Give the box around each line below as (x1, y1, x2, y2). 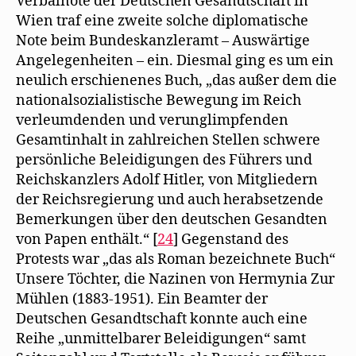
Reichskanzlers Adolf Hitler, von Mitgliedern (16, 170, 318, 189)
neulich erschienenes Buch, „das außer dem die (16, 71, 337, 90)
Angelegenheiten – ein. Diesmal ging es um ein (16, 51, 334, 70)
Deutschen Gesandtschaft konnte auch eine (16, 309, 308, 328)
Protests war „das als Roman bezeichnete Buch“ (16, 250, 335, 269)
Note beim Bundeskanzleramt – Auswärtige (16, 31, 310, 50)
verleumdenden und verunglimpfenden (16, 110, 288, 130)
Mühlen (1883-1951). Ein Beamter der (16, 289, 268, 308)
